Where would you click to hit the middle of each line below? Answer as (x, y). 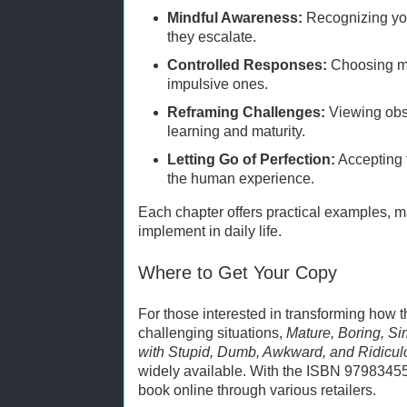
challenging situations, (212, 333)
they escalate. (212, 37)
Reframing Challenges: (247, 112)
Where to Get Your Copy (238, 272)
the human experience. (241, 178)
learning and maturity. (237, 131)
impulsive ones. (218, 84)
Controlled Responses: (248, 65)
